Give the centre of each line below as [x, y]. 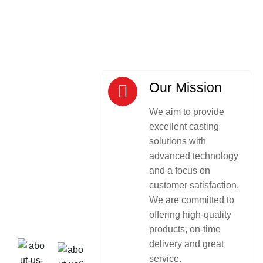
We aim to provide [187, 112]
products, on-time [185, 229]
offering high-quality [190, 214]
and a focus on [180, 170]
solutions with [178, 141]
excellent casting [184, 126]
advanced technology [194, 156]
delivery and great [187, 244]
